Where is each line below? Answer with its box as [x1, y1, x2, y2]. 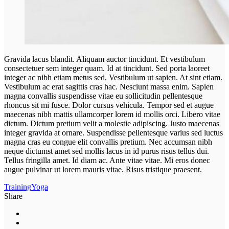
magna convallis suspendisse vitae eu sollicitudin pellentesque [4, 91, 202, 100]
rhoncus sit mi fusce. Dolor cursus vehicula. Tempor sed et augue [4, 100, 214, 109]
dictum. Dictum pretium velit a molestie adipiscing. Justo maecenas [4, 119, 219, 128]
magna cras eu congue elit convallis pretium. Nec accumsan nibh [4, 137, 212, 146]
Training [4, 182, 31, 191]
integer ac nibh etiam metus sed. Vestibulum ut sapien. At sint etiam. [4, 73, 222, 82]
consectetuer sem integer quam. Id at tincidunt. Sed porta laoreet [4, 63, 210, 73]
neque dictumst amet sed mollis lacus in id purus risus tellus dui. [4, 146, 209, 155]
